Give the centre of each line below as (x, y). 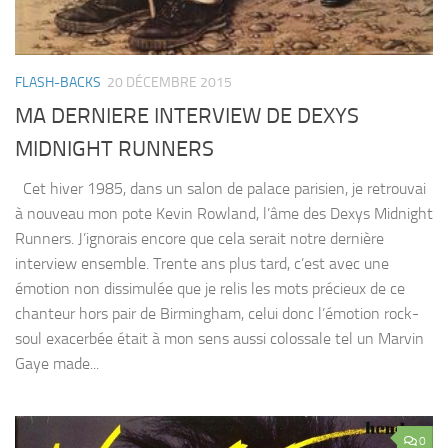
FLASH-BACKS (58, 83)
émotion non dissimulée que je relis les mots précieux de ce (210, 288)
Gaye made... (57, 363)
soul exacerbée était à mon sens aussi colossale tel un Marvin (219, 338)
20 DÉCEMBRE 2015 (169, 83)
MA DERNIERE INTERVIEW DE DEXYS (187, 115)
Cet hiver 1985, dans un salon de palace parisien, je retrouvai (220, 188)
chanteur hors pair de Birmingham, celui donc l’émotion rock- (217, 313)
